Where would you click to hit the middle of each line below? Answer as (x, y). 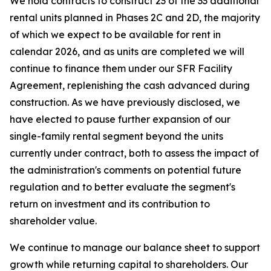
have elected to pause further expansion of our (120, 119)
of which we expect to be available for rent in (115, 34)
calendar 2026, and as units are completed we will (127, 51)
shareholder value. (53, 221)
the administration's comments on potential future (126, 170)
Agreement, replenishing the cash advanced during (130, 85)
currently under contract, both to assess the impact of (134, 153)
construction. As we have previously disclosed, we (125, 102)
